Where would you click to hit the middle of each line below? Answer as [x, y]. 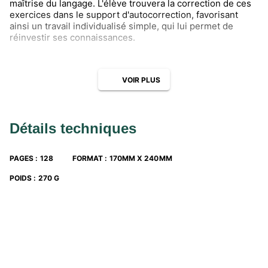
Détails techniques [73, 128]
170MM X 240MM [141, 158]
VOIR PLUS [141, 80]
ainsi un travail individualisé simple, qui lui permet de [121, 26]
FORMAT [88, 158]
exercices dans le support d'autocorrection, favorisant [124, 15]
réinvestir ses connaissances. [72, 37]
